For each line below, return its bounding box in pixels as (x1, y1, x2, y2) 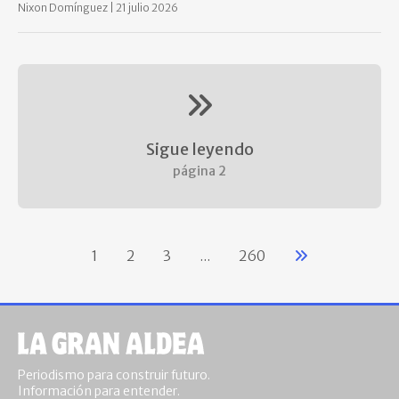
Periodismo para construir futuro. (18, 367, 210, 384)
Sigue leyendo (145, 139, 254, 160)
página (173, 163, 218, 180)
